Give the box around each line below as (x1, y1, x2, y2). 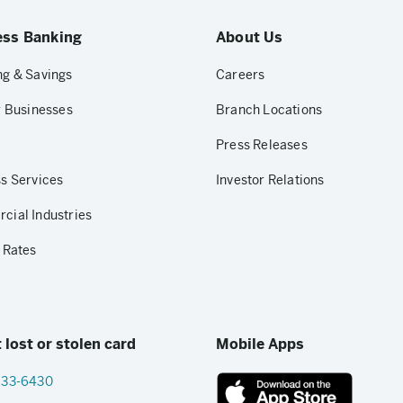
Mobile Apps (216, 335, 304, 354)
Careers (216, 67, 265, 83)
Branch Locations (216, 102, 323, 118)
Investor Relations (216, 172, 325, 188)
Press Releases (216, 137, 308, 153)
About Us (216, 28, 283, 47)
